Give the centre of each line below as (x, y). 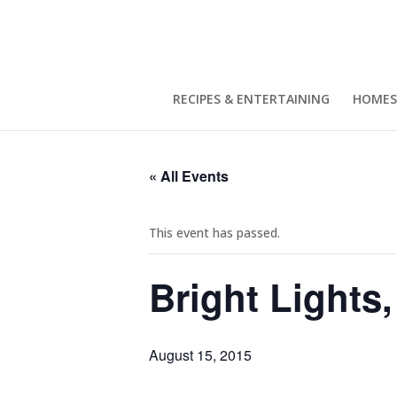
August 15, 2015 (200, 355)
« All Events (189, 176)
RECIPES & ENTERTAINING (251, 99)
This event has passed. (214, 233)
